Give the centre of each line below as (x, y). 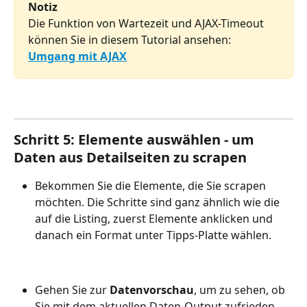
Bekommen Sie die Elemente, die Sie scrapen (152, 185)
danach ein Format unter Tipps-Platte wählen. (153, 235)
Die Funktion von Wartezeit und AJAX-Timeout (147, 24)
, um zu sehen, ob (241, 290)
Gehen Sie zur (72, 290)
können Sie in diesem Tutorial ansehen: (131, 40)
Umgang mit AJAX (77, 57)
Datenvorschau (152, 290)
